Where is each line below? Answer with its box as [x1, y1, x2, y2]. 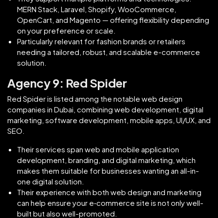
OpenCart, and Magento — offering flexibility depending [17, 15, 209, 24]
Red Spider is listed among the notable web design [7, 93, 182, 103]
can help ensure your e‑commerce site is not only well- [17, 198, 203, 207]
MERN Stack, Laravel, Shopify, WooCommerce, [17, 4, 176, 14]
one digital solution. [17, 176, 84, 186]
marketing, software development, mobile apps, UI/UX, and [7, 115, 211, 125]
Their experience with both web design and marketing [17, 187, 201, 197]
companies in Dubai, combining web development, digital [7, 104, 203, 114]
